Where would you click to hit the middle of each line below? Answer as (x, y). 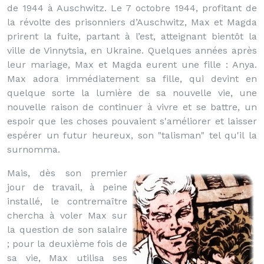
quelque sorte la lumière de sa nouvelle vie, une (132, 93)
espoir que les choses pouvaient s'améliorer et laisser (132, 121)
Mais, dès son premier (67, 173)
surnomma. (34, 149)
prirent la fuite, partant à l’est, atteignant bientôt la (132, 36)
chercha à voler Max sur (67, 215)
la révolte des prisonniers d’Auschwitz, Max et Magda (132, 22)
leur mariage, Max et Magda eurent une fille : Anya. (132, 65)
